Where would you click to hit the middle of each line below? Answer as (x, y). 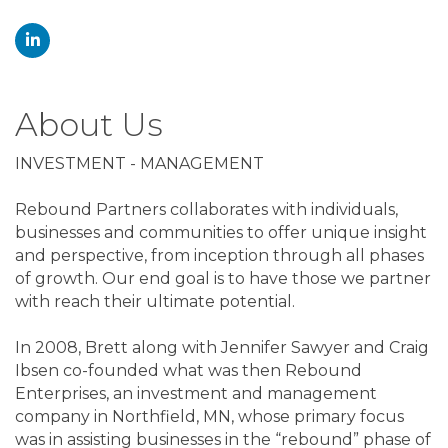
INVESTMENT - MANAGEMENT (139, 164)
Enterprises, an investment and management (196, 394)
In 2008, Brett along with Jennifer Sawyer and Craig (222, 348)
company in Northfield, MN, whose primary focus (209, 417)
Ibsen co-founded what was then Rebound (188, 371)
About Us (89, 125)
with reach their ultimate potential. (155, 302)
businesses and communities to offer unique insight (221, 233)
